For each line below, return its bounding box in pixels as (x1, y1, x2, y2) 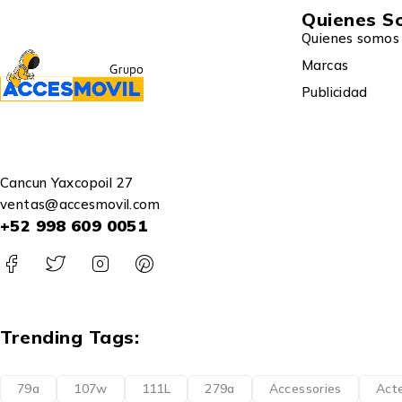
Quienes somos (301, 29, 399, 47)
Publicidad (301, 83, 368, 100)
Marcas (301, 56, 349, 74)
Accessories (268, 380, 342, 397)
